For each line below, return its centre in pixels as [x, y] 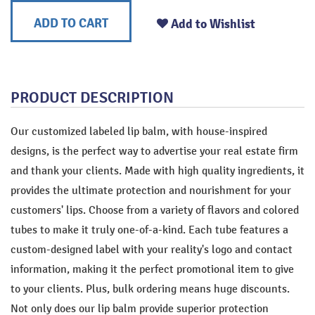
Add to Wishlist [213, 24]
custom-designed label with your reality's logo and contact [152, 250]
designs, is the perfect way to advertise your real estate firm [154, 151]
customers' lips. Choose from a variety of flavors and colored [155, 210]
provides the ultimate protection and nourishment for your [151, 191]
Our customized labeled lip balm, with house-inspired [139, 131]
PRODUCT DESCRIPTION [92, 98]
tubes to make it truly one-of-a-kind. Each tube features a [149, 230]
